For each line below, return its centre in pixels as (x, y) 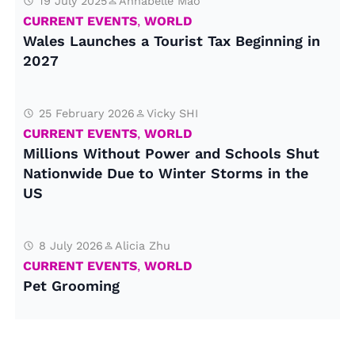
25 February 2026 (87, 113)
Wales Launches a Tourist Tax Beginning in (172, 41)
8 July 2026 (71, 246)
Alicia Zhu (143, 246)
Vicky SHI (173, 113)
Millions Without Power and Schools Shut (172, 153)
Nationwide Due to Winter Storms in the (166, 173)
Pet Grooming (72, 286)
